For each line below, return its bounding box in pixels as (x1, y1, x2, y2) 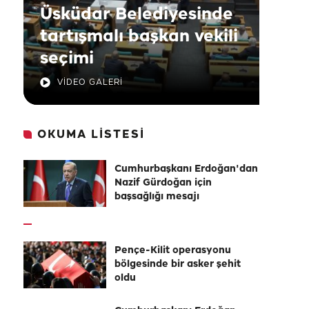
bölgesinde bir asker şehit (114, 259, 241, 270)
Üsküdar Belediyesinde (40, 6, 233, 23)
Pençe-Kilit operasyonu (114, 246, 231, 256)
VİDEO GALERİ (57, 78, 123, 87)
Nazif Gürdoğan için (114, 178, 212, 188)
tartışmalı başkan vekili (40, 28, 238, 46)
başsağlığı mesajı (114, 192, 199, 202)
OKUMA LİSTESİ (37, 129, 145, 141)
